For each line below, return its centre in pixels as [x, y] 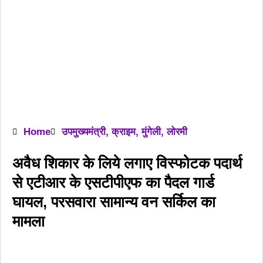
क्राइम [124, 132]
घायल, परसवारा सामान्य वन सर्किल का [114, 202]
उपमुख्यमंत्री [84, 132]
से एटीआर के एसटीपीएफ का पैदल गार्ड [113, 183]
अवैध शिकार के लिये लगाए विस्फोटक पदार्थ [127, 163]
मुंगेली [151, 132]
